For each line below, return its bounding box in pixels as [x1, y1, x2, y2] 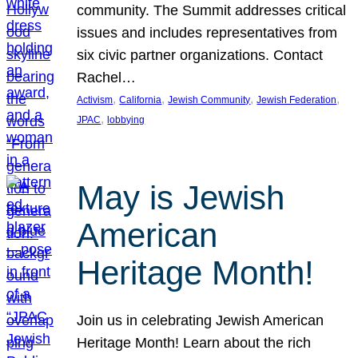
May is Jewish [77, 178, 285, 217]
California [119, 94, 162, 106]
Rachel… [77, 70, 137, 86]
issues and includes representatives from [77, 25, 338, 42]
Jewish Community [168, 94, 251, 106]
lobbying [107, 114, 145, 126]
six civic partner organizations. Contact [77, 47, 324, 64]
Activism [77, 94, 113, 106]
